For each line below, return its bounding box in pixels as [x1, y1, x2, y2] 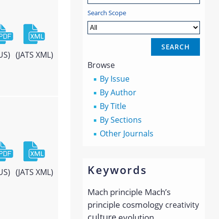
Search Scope [88, 8, 127, 17]
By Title [100, 100, 127, 111]
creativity [165, 199, 199, 210]
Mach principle [88, 185, 143, 197]
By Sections [100, 114, 142, 125]
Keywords [88, 162, 147, 177]
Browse [88, 59, 115, 70]
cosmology [122, 198, 164, 210]
